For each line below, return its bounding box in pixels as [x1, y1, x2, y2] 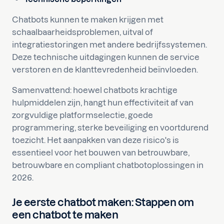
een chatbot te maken [12, 209, 118, 220]
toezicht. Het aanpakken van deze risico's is [12, 135, 179, 144]
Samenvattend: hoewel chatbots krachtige [12, 85, 177, 94]
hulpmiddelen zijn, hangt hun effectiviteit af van [12, 98, 193, 107]
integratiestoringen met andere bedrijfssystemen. [12, 40, 207, 49]
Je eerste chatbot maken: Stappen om [12, 196, 194, 208]
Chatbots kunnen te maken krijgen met [12, 15, 163, 24]
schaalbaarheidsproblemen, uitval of [12, 27, 153, 36]
